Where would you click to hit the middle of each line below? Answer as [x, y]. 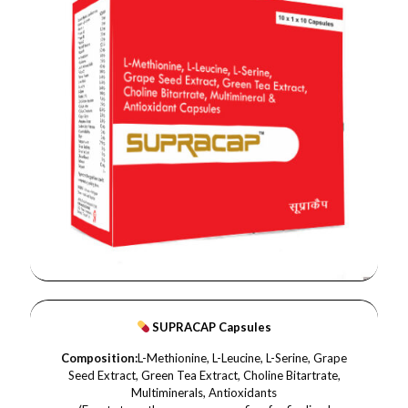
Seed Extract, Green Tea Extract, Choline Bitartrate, [204, 375]
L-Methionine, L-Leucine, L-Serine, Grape [242, 358]
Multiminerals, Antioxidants [204, 393]
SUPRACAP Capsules [211, 327]
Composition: [99, 358]
